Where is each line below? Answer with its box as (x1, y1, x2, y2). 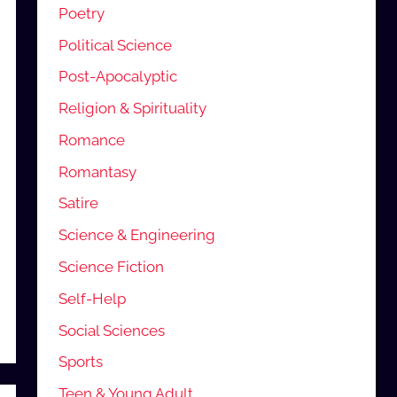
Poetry (58, 4, 105, 22)
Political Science (58, 35, 173, 54)
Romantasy (58, 162, 137, 181)
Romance (58, 130, 126, 149)
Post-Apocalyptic (58, 67, 178, 86)
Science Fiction (58, 258, 165, 276)
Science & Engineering (58, 226, 216, 245)
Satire (58, 194, 99, 213)
